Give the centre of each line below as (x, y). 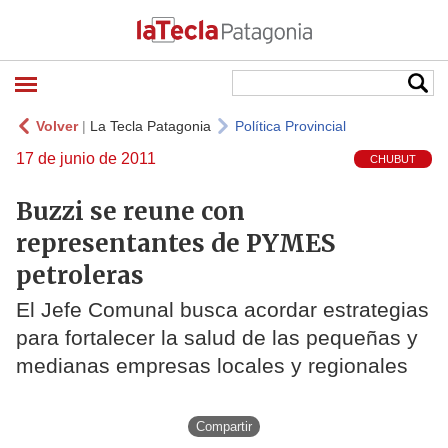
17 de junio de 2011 (86, 158)
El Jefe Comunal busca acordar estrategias (222, 310)
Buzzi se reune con (130, 211)
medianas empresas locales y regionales (212, 366)
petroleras (80, 275)
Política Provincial (290, 126)
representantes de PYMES (175, 243)
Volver (57, 126)
